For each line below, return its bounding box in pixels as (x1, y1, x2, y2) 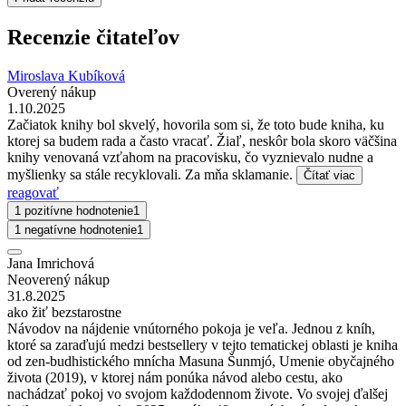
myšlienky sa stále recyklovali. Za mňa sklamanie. (7, 166, 296, 182)
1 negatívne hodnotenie (14, 222, 137, 237)
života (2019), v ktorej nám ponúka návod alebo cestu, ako (7, 369, 343, 385)
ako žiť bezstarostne (7, 304, 121, 320)
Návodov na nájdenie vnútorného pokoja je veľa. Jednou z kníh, (7, 320, 375, 336)
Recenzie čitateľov (7, 24, 179, 49)
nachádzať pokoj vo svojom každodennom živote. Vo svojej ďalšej (7, 385, 388, 401)
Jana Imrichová (7, 255, 94, 271)
